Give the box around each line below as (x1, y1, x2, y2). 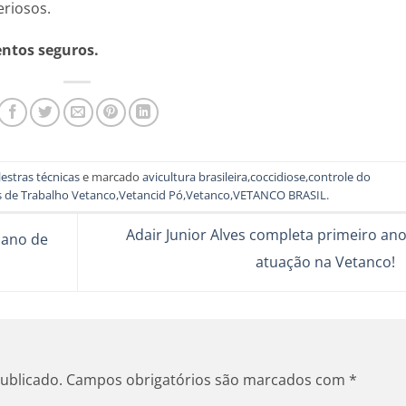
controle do (308, 169, 372, 186)
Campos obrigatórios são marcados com (66, 369, 349, 390)
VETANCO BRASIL (233, 187, 327, 204)
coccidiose (250, 169, 306, 186)
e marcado (80, 169, 143, 186)
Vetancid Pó (119, 187, 184, 204)
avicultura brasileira (142, 169, 248, 186)
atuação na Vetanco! (255, 252, 399, 273)
